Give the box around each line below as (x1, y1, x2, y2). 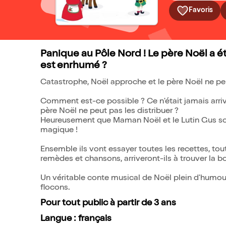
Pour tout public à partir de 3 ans (40, 199, 176, 208)
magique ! (40, 127, 78, 135)
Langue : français (40, 214, 111, 223)
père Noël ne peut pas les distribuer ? (40, 107, 179, 116)
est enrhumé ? (40, 61, 107, 71)
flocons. (40, 184, 70, 192)
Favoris (189, 7, 213, 14)
